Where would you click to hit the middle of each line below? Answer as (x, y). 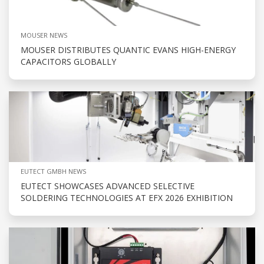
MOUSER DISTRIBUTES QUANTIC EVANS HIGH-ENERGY (128, 50)
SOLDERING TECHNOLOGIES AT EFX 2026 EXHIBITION (127, 198)
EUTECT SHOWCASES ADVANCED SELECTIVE (108, 186)
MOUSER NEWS (44, 35)
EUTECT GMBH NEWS (53, 171)
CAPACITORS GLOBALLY (68, 62)
